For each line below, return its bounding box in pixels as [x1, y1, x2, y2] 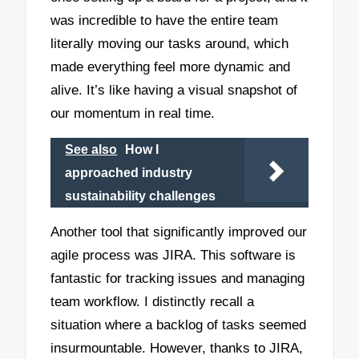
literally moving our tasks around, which [50, 36, 289, 52]
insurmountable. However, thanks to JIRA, [50, 341, 304, 357]
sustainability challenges [65, 188, 216, 203]
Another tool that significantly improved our [50, 224, 308, 240]
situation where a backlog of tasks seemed [50, 317, 307, 333]
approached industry [65, 165, 193, 179]
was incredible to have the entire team [50, 13, 279, 29]
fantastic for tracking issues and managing [50, 271, 305, 287]
